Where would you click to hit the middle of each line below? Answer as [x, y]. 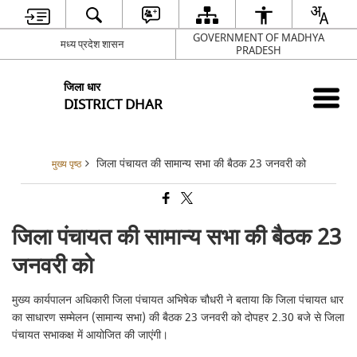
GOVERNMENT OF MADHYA [259, 37]
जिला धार [82, 87]
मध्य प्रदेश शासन [92, 44]
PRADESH [259, 50]
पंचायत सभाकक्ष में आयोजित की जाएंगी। [90, 335]
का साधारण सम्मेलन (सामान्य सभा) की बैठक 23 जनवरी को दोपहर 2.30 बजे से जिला [178, 318]
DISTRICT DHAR [114, 104]
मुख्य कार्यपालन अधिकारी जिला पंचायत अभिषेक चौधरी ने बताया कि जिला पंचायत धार [178, 300]
